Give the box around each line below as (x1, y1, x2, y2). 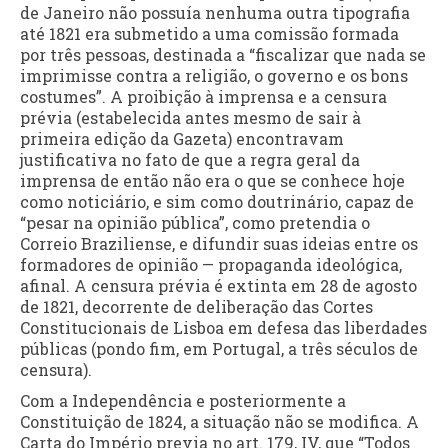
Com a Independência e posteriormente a (20, 390, 346, 412)
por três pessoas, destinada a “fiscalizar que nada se (20, 44, 426, 66)
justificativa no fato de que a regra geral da (20, 149, 360, 171)
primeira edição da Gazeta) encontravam (20, 128, 344, 150)
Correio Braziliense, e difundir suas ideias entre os (20, 233, 418, 255)
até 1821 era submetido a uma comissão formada (20, 23, 399, 45)
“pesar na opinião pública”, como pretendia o (20, 212, 370, 234)
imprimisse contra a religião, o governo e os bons (20, 65, 408, 87)
